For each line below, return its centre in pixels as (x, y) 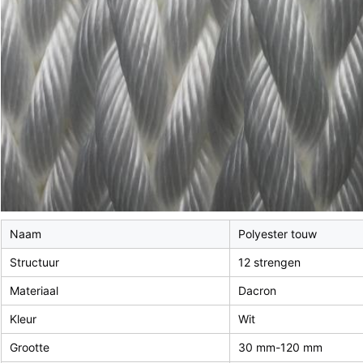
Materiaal (34, 291)
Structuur (34, 263)
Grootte (30, 348)
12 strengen (269, 263)
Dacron (257, 291)
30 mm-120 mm (280, 348)
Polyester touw (278, 234)
